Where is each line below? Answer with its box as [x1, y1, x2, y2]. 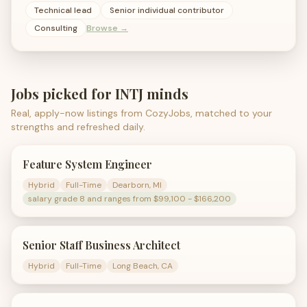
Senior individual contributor [110, 5, 224, 16]
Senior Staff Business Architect [23, 238, 180, 252]
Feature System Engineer [23, 157, 152, 171]
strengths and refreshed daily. [11, 121, 145, 133]
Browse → [86, 23, 128, 34]
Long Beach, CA [112, 260, 173, 271]
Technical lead [34, 5, 92, 16]
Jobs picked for [11, 84, 115, 103]
